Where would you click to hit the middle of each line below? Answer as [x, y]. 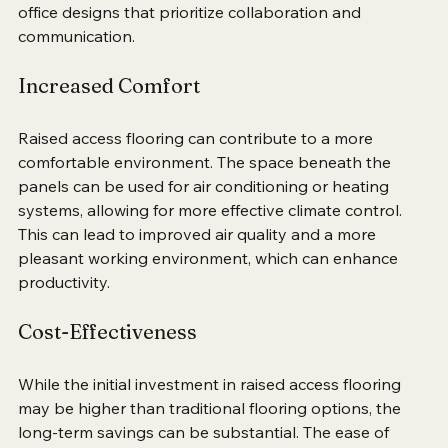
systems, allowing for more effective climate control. [212, 233]
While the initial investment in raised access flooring [211, 407]
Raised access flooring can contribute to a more [197, 161]
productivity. [64, 305]
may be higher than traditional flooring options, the [211, 431]
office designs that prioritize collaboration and [191, 35]
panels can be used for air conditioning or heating [205, 209]
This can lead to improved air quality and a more [199, 257]
